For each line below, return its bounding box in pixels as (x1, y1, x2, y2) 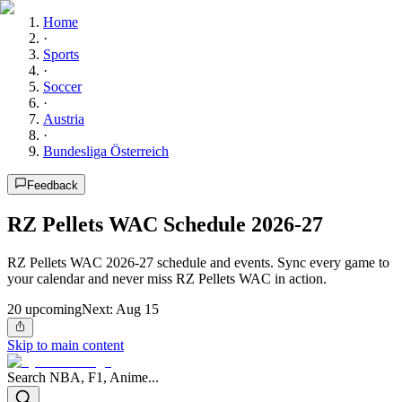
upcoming (22, 301, 82, 317)
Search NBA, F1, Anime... (7, 370, 159, 386)
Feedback (27, 179, 78, 192)
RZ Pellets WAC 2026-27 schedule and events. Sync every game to (7, 254, 389, 270)
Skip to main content (7, 337, 124, 354)
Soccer (43, 79, 82, 94)
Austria (43, 111, 84, 127)
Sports (43, 47, 79, 62)
